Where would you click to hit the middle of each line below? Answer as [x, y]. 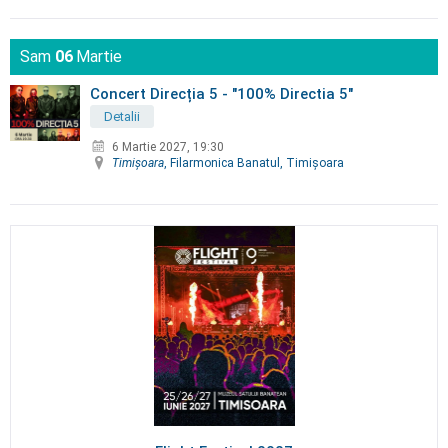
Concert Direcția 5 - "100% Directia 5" [221, 94]
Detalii [122, 117]
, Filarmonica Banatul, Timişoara [254, 163]
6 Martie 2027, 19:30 [168, 147]
